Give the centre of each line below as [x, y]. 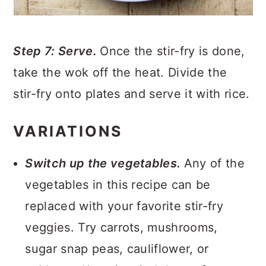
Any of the [214, 163]
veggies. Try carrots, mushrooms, [121, 227]
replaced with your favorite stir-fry [124, 206]
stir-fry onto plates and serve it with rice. [132, 94]
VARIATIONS [68, 131]
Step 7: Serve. [57, 51]
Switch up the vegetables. [104, 163]
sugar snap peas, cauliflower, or [117, 249]
